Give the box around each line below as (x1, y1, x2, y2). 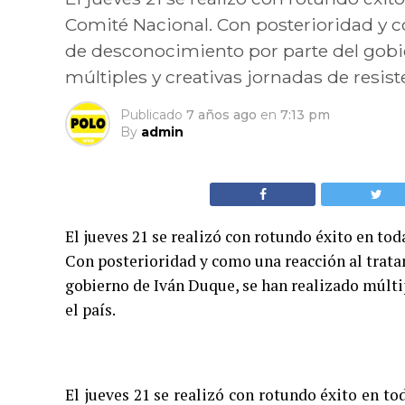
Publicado (120, 107, 183, 123)
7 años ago (186, 107, 257, 123)
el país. (65, 299, 116, 320)
